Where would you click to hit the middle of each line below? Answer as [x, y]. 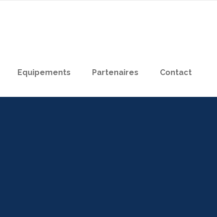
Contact [176, 72]
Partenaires [115, 72]
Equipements [44, 72]
